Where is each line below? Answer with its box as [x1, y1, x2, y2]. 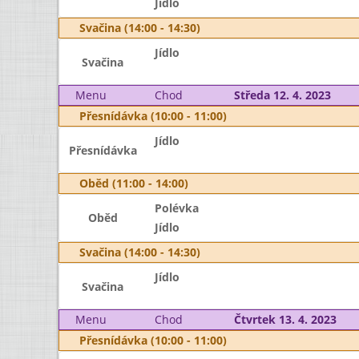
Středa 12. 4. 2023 [233, 87, 331, 103]
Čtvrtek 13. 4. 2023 [233, 312, 337, 327]
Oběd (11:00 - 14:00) [79, 175, 188, 191]
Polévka [154, 200, 199, 216]
